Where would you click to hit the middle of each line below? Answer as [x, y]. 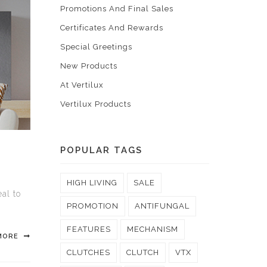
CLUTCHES [89, 252]
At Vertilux [82, 85]
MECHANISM [153, 229]
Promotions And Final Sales [117, 9]
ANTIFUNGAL [162, 206]
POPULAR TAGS [101, 150]
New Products [89, 66]
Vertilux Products [96, 104]
